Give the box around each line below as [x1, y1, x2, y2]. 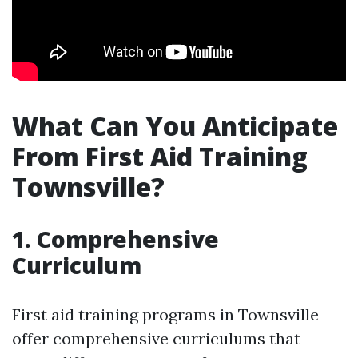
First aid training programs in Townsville [12, 304, 319, 325]
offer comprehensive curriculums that [12, 328, 300, 349]
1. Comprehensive [12, 224, 219, 255]
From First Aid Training [12, 139, 308, 174]
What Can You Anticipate [12, 109, 338, 144]
